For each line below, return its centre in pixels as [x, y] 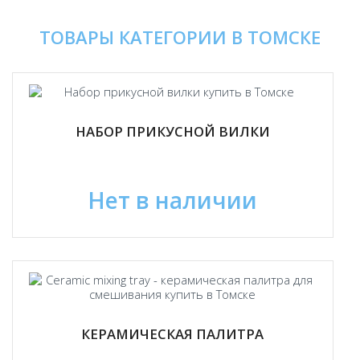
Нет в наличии [173, 200]
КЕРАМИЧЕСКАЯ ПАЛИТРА [173, 333]
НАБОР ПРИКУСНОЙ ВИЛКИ [172, 131]
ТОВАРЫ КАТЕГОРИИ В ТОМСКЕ [180, 37]
